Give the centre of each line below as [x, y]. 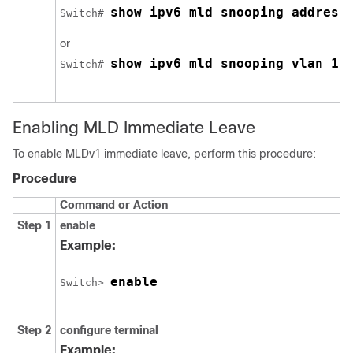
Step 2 [34, 330]
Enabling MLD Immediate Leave [134, 127]
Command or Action [114, 205]
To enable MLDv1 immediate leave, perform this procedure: [164, 154]
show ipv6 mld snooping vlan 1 [225, 63]
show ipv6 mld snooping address [229, 12]
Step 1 [34, 225]
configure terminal [109, 330]
